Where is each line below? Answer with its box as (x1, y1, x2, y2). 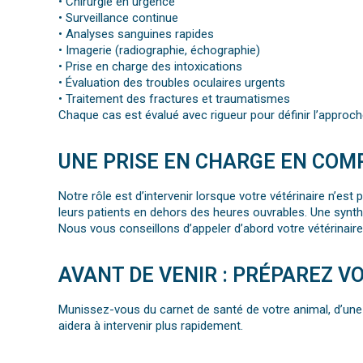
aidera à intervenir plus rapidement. (58, 318, 243, 334)
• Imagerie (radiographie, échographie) (58, 43, 260, 58)
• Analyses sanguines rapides (58, 27, 214, 42)
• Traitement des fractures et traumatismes (58, 92, 290, 107)
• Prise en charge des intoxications (58, 59, 242, 75)
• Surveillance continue (58, 11, 178, 26)
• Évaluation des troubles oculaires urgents (58, 75, 285, 91)
